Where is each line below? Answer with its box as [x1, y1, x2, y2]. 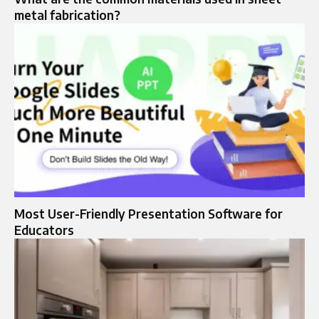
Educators [14, 222, 74, 239]
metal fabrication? [14, 6, 120, 23]
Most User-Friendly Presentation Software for [14, 206, 283, 222]
